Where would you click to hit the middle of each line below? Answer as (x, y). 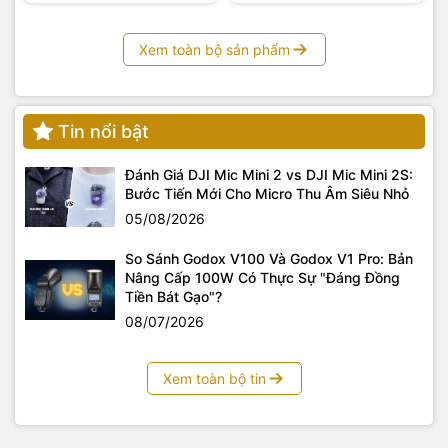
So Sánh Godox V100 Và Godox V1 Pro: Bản (269, 258)
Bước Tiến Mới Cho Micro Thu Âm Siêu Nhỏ (267, 193)
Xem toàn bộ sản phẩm (214, 49)
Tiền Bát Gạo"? (173, 296)
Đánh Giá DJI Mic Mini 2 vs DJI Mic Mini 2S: (269, 174)
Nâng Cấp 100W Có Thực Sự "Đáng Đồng (262, 277)
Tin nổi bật (103, 131)
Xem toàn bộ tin (214, 378)
